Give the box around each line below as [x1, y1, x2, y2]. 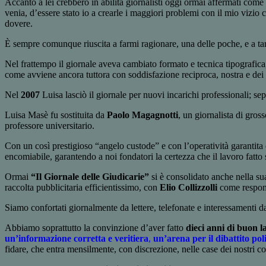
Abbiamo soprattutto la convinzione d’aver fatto [5, 223, 186, 233]
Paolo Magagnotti [107, 110, 178, 121]
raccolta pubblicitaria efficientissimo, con [5, 182, 160, 193]
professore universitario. [5, 121, 94, 131]
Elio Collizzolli [160, 182, 217, 193]
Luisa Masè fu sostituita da [5, 110, 107, 121]
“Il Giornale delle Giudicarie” [31, 172, 149, 182]
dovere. [5, 18, 33, 29]
